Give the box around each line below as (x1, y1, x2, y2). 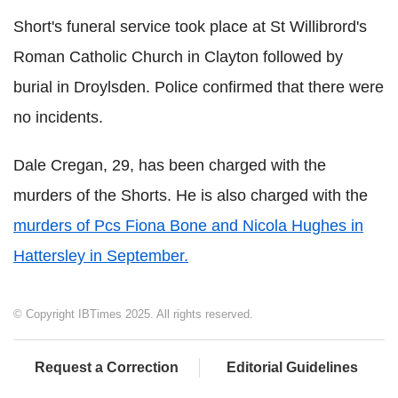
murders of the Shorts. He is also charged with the (13, 186, 368, 204)
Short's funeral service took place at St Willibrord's (13, 17, 367, 36)
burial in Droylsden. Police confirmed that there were (13, 77, 384, 96)
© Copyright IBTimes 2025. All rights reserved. (13, 306, 253, 321)
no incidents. (13, 107, 103, 126)
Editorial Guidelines (227, 359, 358, 375)
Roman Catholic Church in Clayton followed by (13, 47, 343, 66)
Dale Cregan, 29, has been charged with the (13, 155, 326, 174)
